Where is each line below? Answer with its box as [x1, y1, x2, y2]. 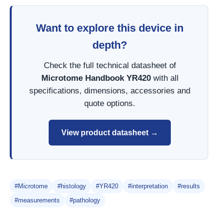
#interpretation [128, 182, 168, 190]
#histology [57, 182, 86, 190]
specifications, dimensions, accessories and [29, 86, 190, 96]
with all [150, 73, 179, 83]
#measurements [15, 197, 60, 204]
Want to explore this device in [36, 22, 183, 35]
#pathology [70, 197, 100, 204]
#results [178, 182, 200, 190]
